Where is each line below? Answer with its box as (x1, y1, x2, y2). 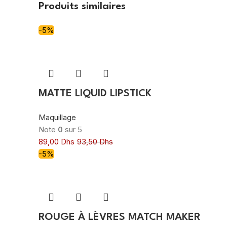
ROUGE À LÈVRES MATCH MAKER (39, 212, 201, 222)
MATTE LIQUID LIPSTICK (39, 88, 152, 99)
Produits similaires (39, 1, 126, 12)
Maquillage (39, 112, 76, 122)
